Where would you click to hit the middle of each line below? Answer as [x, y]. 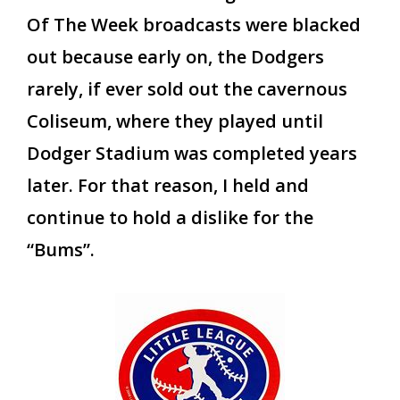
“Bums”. [61, 250]
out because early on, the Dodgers [175, 57]
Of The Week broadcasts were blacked [194, 25]
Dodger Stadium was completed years [192, 154]
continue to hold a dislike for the [170, 218]
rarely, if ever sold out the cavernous [187, 89]
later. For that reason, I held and [168, 186]
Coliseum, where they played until [175, 121]
